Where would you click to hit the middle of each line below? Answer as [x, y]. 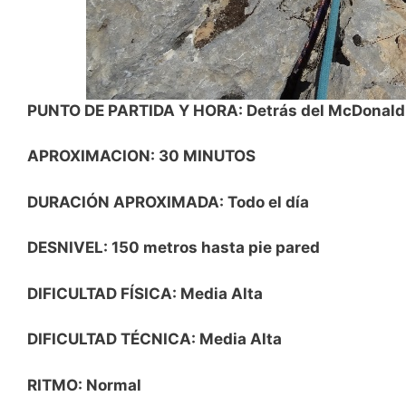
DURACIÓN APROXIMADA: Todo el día [168, 202]
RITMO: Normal [84, 385]
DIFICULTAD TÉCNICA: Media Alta [155, 339]
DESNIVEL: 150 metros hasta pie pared [174, 248]
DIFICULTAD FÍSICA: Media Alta [145, 293]
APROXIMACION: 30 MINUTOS [141, 156]
